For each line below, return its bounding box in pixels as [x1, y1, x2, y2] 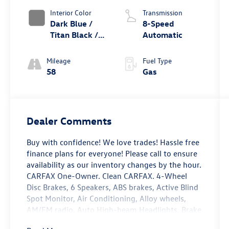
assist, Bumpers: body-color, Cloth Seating [27, 215, 177, 226]
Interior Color [50, 7, 92, 17]
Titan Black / [50, 29, 99, 40]
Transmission [142, 7, 182, 17]
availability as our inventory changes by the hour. [27, 159, 202, 170]
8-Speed [142, 18, 174, 29]
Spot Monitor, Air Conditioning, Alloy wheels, [27, 193, 187, 203]
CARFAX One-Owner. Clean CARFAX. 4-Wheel [27, 170, 188, 181]
